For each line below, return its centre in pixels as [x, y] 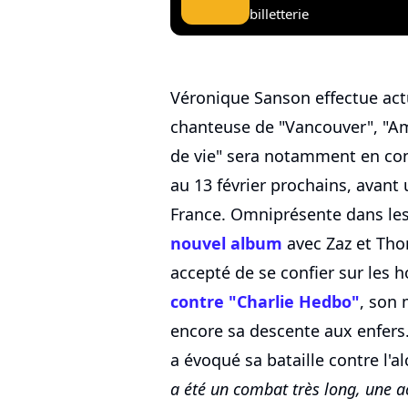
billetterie [279, 13]
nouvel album [226, 244]
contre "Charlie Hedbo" [265, 302]
